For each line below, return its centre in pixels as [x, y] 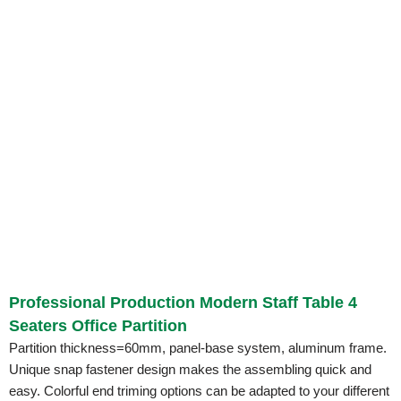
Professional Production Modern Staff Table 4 [183, 302]
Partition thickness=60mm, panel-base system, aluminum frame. [198, 347]
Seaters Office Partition [98, 325]
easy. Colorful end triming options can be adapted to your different [199, 390]
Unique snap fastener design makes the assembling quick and [190, 369]
